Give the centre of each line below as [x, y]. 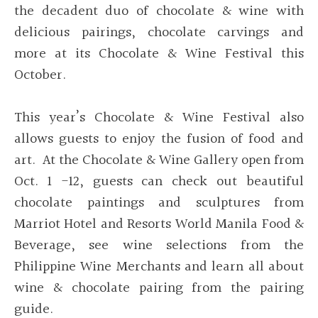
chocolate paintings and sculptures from [159, 203]
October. [40, 76]
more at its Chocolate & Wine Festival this [159, 54]
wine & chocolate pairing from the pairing [159, 289]
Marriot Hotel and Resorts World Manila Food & [159, 225]
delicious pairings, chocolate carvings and [159, 33]
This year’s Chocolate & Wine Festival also [159, 118]
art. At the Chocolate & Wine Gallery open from [159, 161]
